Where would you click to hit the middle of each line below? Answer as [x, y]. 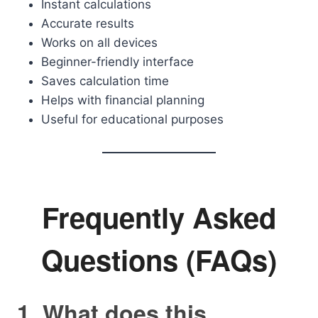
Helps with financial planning [123, 100]
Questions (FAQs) [159, 259]
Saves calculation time [105, 81]
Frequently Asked [159, 217]
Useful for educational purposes [132, 119]
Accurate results [88, 23]
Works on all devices [99, 43]
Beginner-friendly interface [117, 62]
